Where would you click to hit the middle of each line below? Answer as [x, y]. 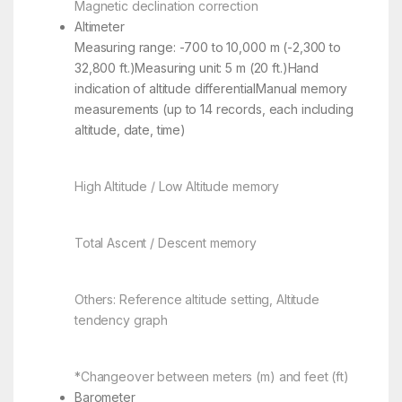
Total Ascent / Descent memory [165, 242]
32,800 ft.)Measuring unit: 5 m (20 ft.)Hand [196, 67]
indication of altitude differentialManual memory [211, 88]
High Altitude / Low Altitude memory [177, 186]
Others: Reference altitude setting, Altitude [197, 299]
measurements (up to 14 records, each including [214, 109]
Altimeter [99, 26]
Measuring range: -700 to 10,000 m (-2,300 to [207, 47]
